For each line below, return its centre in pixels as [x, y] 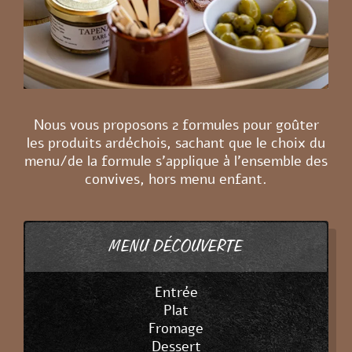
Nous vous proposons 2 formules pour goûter [176, 125]
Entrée [176, 292]
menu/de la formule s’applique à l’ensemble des [176, 161]
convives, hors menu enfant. [176, 179]
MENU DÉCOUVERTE [176, 246]
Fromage [176, 328]
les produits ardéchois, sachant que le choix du [176, 143]
